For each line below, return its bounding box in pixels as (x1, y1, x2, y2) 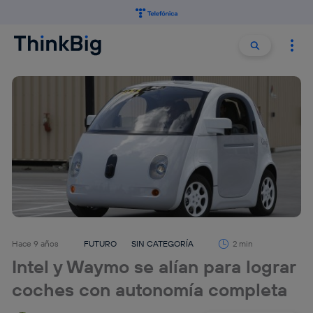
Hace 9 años (12, 238, 59, 249)
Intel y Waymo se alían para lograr (12, 255, 296, 279)
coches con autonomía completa (12, 278, 288, 302)
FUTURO (84, 238, 117, 249)
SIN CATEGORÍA (131, 238, 194, 249)
